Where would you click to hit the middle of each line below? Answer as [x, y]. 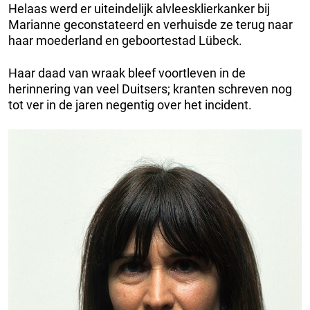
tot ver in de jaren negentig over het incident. [130, 105]
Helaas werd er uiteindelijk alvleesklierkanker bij [139, 9]
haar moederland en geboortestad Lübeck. [125, 41]
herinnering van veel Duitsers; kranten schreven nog [150, 89]
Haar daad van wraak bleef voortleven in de [127, 73]
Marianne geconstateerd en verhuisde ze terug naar [151, 25]
